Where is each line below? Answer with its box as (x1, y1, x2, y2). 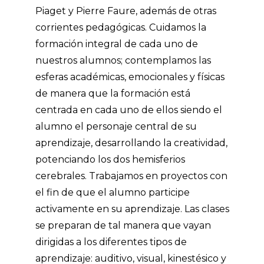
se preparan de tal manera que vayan (35, 220, 211, 231)
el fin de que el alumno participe (35, 187, 190, 198)
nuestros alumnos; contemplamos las (35, 55, 211, 66)
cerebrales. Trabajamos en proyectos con (35, 170, 227, 181)
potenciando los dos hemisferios (35, 154, 185, 165)
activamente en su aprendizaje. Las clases (35, 203, 229, 214)
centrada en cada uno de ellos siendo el (35, 104, 222, 115)
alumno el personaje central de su (35, 121, 197, 132)
